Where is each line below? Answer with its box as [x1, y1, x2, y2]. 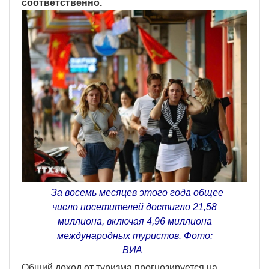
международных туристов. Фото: [56, 230, 213, 241]
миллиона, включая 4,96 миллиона [57, 216, 212, 226]
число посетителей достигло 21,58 [52, 201, 217, 212]
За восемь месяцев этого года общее [46, 187, 223, 198]
